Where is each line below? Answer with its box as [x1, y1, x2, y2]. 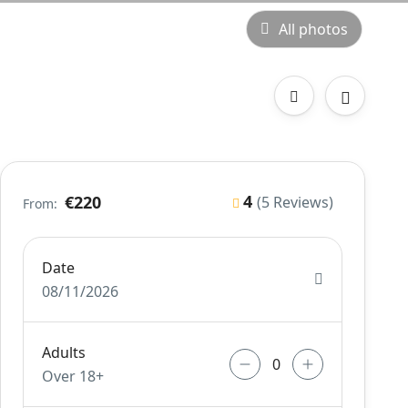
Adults [42, 342, 87, 362]
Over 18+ [42, 366, 105, 386]
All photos [279, 19, 348, 39]
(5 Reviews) [256, 192, 333, 212]
